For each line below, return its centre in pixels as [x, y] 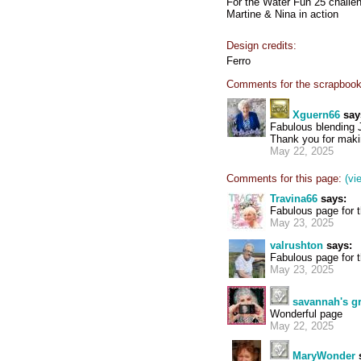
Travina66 [294, 199]
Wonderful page [306, 314]
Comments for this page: [284, 178]
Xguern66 [316, 115]
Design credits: [261, 46]
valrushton [297, 245]
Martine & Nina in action [282, 14]
